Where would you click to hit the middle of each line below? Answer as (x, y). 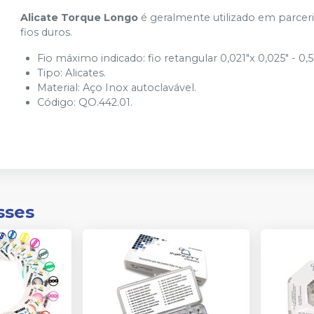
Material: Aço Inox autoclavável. (117, 88)
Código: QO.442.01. (85, 103)
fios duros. (47, 33)
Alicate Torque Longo (80, 18)
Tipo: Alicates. (72, 73)
